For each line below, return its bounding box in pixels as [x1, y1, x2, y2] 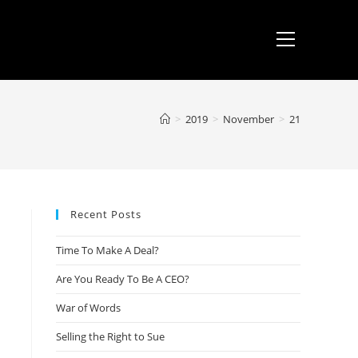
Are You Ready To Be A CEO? [56, 272, 189, 286]
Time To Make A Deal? [56, 243, 159, 257]
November [223, 112, 274, 126]
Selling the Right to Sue [56, 329, 165, 344]
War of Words [56, 300, 121, 315]
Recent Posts [70, 207, 141, 221]
